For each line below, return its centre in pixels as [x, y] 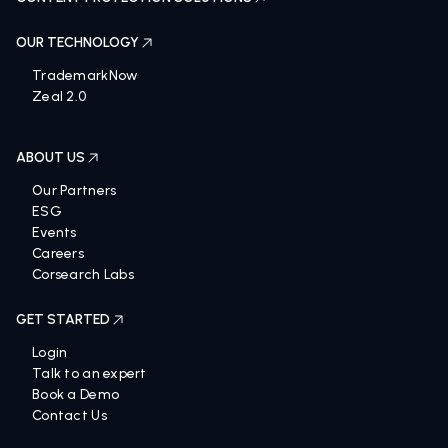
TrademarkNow [85, 76]
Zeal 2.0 [59, 97]
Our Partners [74, 191]
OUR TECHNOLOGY [77, 43]
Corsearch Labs [83, 275]
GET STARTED [63, 320]
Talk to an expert [89, 374]
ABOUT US [50, 158]
